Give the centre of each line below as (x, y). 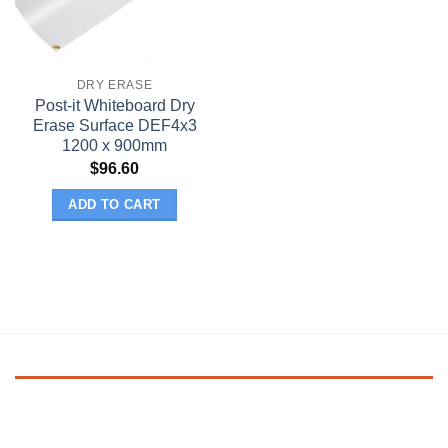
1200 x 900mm (114, 145)
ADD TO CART (114, 204)
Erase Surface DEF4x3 (114, 125)
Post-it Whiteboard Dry (114, 105)
